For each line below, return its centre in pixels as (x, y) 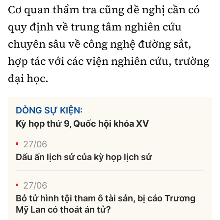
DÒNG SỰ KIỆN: (49, 110)
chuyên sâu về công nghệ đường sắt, (100, 43)
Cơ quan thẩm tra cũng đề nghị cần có (104, 9)
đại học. (28, 78)
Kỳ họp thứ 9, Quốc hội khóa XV (82, 123)
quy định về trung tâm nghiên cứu (95, 26)
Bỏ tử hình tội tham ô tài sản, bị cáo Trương (106, 198)
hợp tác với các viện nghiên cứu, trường (109, 61)
